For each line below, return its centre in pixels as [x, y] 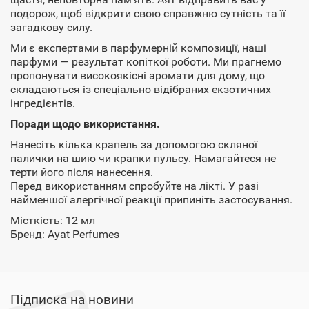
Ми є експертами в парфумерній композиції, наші [138, 48]
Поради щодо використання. [85, 124]
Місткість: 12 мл [53, 220]
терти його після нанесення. [82, 172]
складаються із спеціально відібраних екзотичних [141, 89]
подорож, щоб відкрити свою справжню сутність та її [148, 13]
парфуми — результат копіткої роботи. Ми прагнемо [146, 62]
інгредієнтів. [43, 103]
